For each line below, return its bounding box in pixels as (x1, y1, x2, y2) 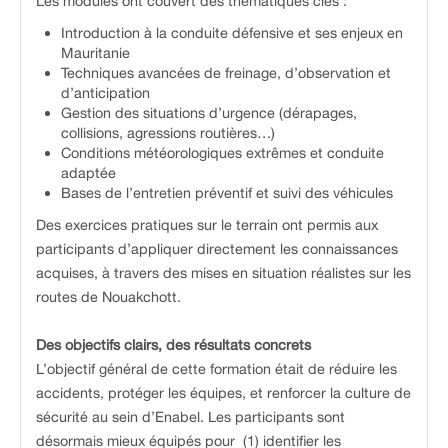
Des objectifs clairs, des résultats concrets (36, 336, 311, 354)
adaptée (61, 164, 116, 182)
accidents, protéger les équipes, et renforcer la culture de (36, 384, 411, 402)
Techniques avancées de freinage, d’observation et (61, 64, 391, 82)
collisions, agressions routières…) (61, 124, 275, 142)
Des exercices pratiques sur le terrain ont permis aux (36, 216, 378, 234)
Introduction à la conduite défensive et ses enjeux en (61, 24, 403, 42)
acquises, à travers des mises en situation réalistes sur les (36, 264, 411, 282)
